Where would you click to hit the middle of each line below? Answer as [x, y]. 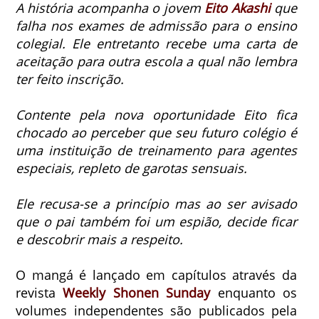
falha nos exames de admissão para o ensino [157, 25]
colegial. [44, 43]
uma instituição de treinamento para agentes [157, 150]
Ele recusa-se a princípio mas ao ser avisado [157, 203]
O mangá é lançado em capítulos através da [157, 274]
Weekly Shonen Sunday [137, 292]
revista [40, 292]
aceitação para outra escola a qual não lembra [157, 61]
